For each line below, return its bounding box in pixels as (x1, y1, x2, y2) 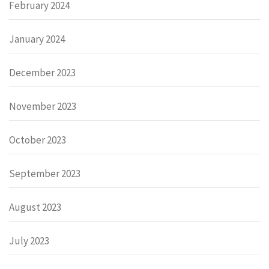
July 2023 (9, 234, 49, 247)
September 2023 (9, 166, 80, 180)
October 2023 (9, 133, 66, 147)
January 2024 (9, 32, 65, 46)
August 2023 (9, 200, 61, 214)
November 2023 (9, 99, 76, 113)
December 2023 (9, 65, 76, 79)
